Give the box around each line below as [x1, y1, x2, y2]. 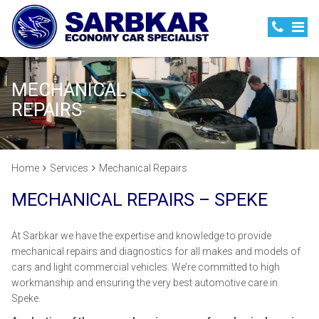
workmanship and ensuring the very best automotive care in [11, 277, 278, 288]
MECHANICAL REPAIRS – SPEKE [11, 189, 268, 210]
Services [50, 162, 88, 174]
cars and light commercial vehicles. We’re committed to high [11, 261, 280, 273]
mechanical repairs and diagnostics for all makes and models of [11, 246, 300, 257]
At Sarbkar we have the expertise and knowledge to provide [11, 230, 271, 241]
